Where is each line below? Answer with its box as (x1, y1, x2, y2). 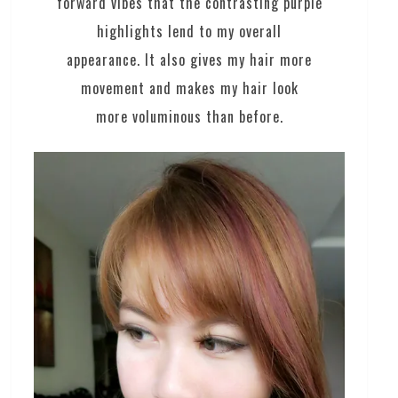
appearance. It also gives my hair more (67, 48, 313, 70)
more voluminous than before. (95, 105, 283, 127)
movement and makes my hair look (80, 76, 298, 99)
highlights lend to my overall (97, 20, 283, 42)
